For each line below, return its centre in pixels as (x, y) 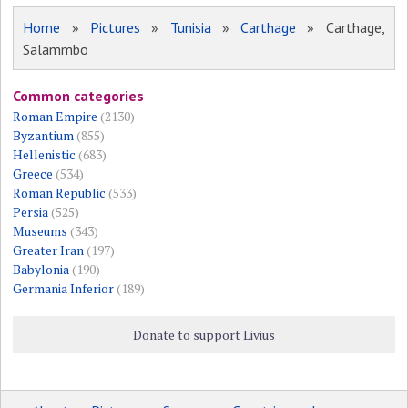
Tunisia (190, 27)
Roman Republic (60, 193)
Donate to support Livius (204, 335)
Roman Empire (56, 116)
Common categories (79, 96)
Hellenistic (45, 154)
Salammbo (56, 49)
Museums (41, 231)
